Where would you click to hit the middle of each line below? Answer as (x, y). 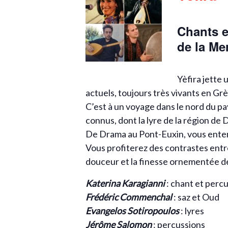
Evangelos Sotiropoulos (132, 211)
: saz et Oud (196, 197)
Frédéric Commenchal (129, 197)
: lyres (192, 211)
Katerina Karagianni (125, 183)
